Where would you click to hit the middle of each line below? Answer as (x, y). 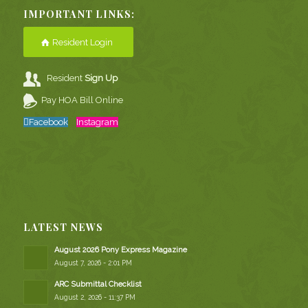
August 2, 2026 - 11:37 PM (95, 297)
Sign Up (101, 78)
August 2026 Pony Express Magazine (120, 250)
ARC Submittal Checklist (98, 285)
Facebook (48, 122)
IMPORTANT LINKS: (79, 14)
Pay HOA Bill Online (82, 100)
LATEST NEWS (63, 228)
